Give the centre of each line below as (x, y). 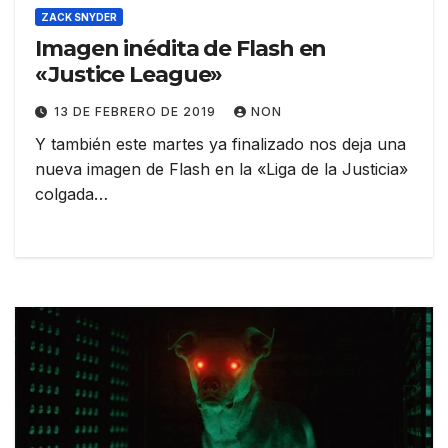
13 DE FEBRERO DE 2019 (137, 112)
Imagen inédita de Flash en (181, 49)
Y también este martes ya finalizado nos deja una (220, 144)
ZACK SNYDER (79, 17)
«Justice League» (129, 75)
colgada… (71, 194)
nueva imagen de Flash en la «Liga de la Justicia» (221, 169)
